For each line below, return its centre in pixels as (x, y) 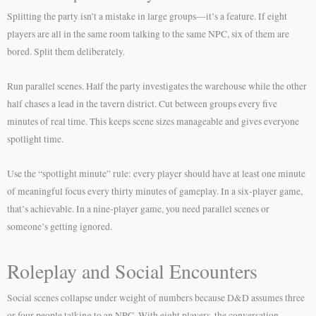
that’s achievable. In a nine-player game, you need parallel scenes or (138, 209)
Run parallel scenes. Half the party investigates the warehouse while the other (157, 86)
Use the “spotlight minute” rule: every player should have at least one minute (156, 174)
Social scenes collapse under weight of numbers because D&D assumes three (156, 298)
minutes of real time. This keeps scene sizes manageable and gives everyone (153, 122)
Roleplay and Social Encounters (132, 271)
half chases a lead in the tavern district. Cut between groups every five (142, 104)
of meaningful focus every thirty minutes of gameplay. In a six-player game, (155, 192)
